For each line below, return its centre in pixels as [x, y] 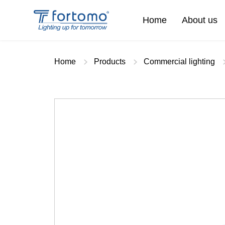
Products [109, 62]
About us [199, 20]
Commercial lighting [179, 62]
